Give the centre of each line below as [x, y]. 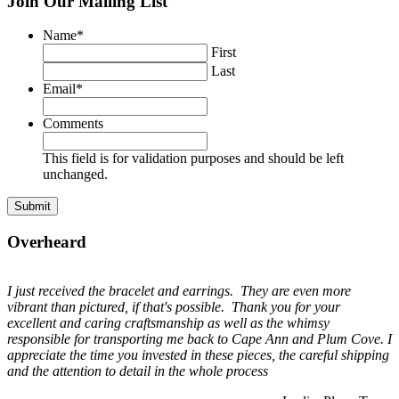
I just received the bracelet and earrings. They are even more [179, 290]
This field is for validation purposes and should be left [193, 159]
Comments [73, 124]
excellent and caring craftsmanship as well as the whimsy [168, 322]
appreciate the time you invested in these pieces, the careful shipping [198, 354]
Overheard [47, 242]
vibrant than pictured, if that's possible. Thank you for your [174, 306]
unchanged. [75, 175]
